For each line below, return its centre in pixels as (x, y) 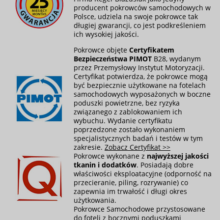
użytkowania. (95, 200)
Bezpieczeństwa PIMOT (113, 58)
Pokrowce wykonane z (110, 156)
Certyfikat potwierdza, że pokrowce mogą (141, 76)
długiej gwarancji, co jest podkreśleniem (140, 25)
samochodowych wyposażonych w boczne (142, 94)
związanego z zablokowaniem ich (128, 111)
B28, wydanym (176, 58)
